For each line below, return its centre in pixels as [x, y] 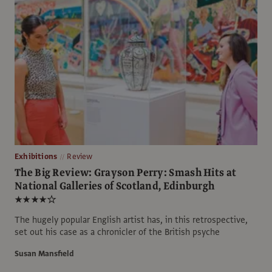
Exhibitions [36, 156]
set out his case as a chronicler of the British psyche [117, 232]
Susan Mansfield [44, 253]
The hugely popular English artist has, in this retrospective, [131, 219]
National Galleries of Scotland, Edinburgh [115, 186]
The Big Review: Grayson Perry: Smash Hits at [126, 172]
